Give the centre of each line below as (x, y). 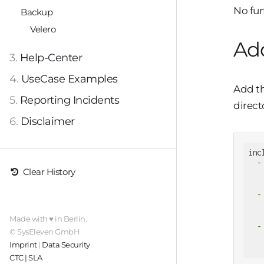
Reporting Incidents (70, 100)
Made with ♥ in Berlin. (48, 219)
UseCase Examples (69, 79)
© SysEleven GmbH (45, 232)
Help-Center (51, 58)
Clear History (48, 172)
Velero (43, 29)
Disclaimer (47, 121)
